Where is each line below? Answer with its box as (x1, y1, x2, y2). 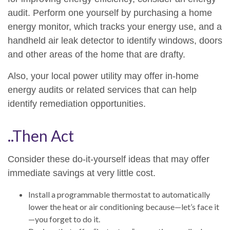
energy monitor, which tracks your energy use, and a (8, 22, 222, 32)
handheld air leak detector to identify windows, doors (8, 35, 222, 46)
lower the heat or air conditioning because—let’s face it (28, 202, 219, 212)
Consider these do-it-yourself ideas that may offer (8, 154, 209, 164)
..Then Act (8, 126, 74, 145)
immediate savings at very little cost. (8, 168, 156, 178)
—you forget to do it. (28, 214, 100, 224)
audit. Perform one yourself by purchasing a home (8, 8, 212, 18)
